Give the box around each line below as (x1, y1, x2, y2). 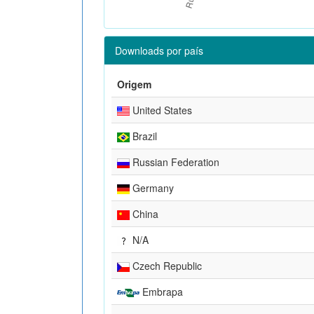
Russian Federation (130, 154, 219, 169)
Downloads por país (115, 43, 203, 57)
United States (130, 102, 192, 117)
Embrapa (139, 284, 183, 299)
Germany (130, 180, 174, 195)
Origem (117, 76, 151, 91)
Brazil (130, 128, 157, 143)
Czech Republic (130, 258, 202, 273)
